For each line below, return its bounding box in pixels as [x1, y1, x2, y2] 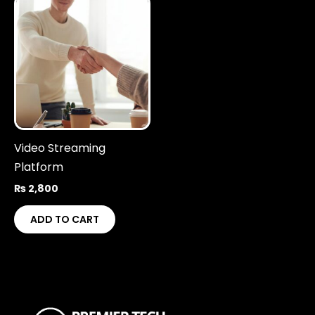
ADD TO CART [30, 212, 99, 226]
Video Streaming [14, 140, 105, 157]
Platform [14, 159, 63, 176]
